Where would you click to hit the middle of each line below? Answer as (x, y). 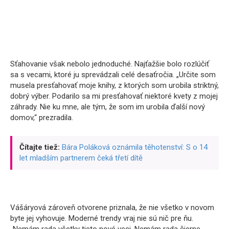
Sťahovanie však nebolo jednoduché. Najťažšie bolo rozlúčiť (110, 64)
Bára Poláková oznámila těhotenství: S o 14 (135, 147)
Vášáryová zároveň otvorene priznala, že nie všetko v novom (112, 208)
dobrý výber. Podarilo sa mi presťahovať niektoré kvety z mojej (114, 96)
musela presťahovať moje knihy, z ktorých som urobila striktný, (114, 85)
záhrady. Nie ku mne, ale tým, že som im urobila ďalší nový (108, 107)
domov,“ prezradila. (42, 118)
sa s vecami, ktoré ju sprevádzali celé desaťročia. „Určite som (113, 75)
